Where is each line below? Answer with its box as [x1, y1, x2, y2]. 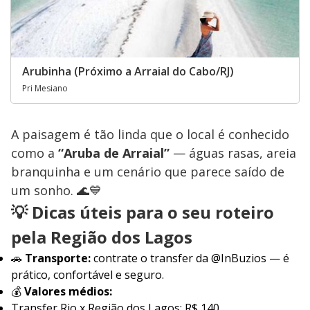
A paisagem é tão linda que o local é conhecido [11, 126, 289, 143]
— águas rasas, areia [170, 145, 296, 162]
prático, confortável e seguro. [11, 267, 164, 283]
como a [11, 145, 58, 162]
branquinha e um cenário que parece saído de [11, 163, 284, 181]
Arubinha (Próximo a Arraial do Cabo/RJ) [22, 64, 234, 80]
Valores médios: [24, 284, 112, 300]
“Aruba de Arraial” [58, 145, 170, 162]
